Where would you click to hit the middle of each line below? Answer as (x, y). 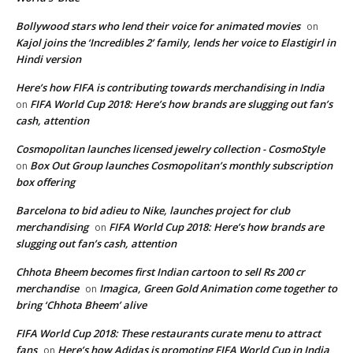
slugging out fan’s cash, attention (96, 244)
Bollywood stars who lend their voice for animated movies (158, 26)
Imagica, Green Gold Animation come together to (218, 289)
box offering (45, 182)
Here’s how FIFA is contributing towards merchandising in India (170, 88)
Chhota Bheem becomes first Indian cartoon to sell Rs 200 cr (160, 272)
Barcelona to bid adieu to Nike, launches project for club (153, 211)
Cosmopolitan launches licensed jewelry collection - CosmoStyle (170, 149)
